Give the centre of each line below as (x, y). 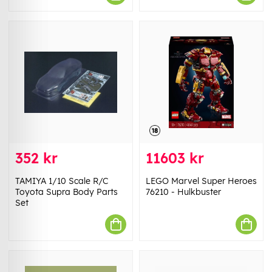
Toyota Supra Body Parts (66, 192)
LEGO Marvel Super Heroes (201, 181)
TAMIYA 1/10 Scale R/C (62, 181)
